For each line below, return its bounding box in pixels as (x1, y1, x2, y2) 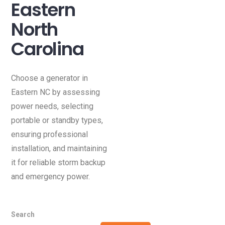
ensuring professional (11, 129, 88, 139)
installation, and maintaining (11, 143, 107, 153)
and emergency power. (11, 171, 90, 181)
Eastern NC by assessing (11, 87, 100, 97)
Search (11, 210, 35, 218)
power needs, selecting (11, 101, 94, 111)
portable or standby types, (11, 115, 103, 125)
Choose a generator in (11, 73, 88, 83)
